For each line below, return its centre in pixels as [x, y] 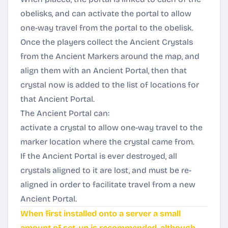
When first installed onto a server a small [101, 213]
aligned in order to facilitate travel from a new [108, 184]
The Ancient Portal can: [65, 113]
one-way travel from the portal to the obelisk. [107, 28]
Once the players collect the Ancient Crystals [107, 42]
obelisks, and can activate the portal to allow [106, 13]
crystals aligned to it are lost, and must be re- [106, 170]
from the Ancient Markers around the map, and [110, 56]
